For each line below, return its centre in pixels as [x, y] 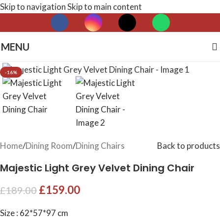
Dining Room [49, 146]
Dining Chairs [100, 146]
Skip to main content [105, 7]
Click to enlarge [57, 58]
